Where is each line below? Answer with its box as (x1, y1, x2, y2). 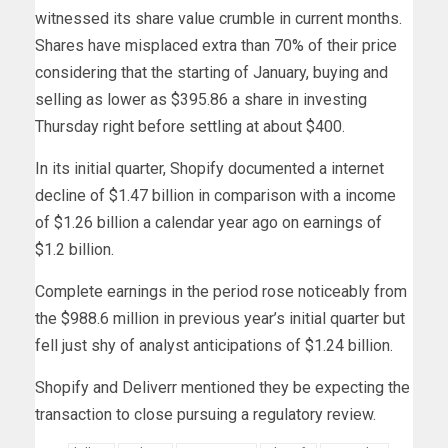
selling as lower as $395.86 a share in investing (35, 90, 367, 110)
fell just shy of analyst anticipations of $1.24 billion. (35, 336, 393, 356)
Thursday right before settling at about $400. (35, 117, 345, 137)
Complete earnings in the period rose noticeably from (35, 282, 407, 302)
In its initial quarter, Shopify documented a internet (35, 159, 384, 179)
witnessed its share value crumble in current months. (35, 9, 402, 29)
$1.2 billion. (35, 240, 114, 260)
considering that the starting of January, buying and (35, 63, 388, 83)
